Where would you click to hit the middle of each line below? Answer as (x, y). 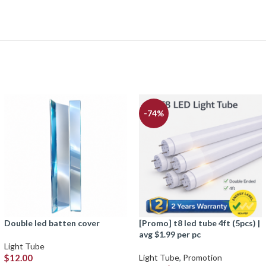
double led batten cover (55, 223)
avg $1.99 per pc (170, 235)
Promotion (202, 258)
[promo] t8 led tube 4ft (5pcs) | (143, 223)
